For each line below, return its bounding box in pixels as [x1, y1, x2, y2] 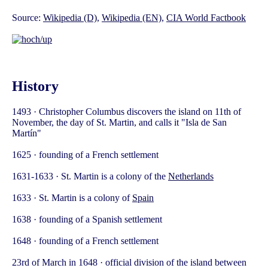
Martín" [12, 127, 41, 138]
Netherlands [168, 170, 214, 181]
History [12, 78, 59, 94]
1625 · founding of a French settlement [12, 149, 159, 160]
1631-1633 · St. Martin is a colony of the [12, 170, 168, 181]
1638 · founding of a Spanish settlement [12, 214, 162, 224]
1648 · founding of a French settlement [12, 235, 159, 246]
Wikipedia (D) [43, 13, 97, 23]
